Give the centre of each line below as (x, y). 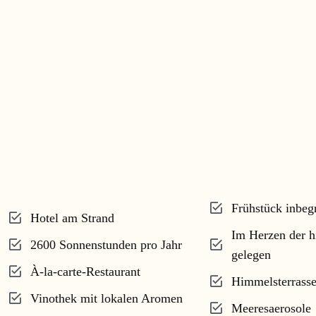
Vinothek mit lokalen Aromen (106, 299)
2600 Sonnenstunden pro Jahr (106, 245)
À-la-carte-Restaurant (85, 272)
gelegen (251, 255)
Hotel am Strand (72, 218)
